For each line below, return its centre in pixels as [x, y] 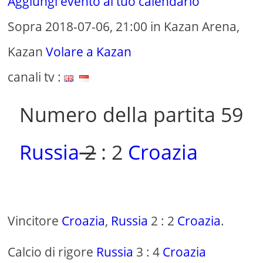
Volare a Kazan [89, 52]
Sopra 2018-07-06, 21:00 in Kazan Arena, [124, 27]
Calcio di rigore [52, 252]
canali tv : [36, 77]
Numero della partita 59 [131, 115]
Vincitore [35, 221]
